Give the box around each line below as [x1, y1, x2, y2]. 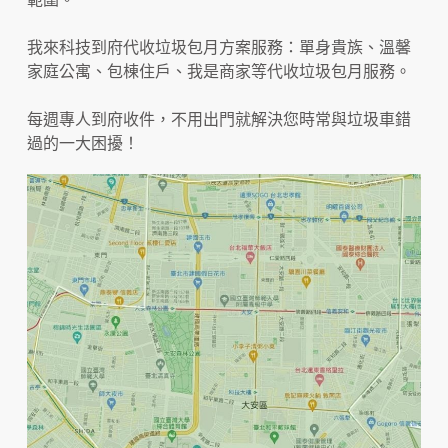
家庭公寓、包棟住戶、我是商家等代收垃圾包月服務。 [26, 63, 411, 81]
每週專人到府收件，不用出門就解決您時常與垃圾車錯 [26, 111, 411, 129]
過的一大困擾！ [26, 135, 139, 153]
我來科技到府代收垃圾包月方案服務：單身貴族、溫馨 [26, 39, 411, 57]
